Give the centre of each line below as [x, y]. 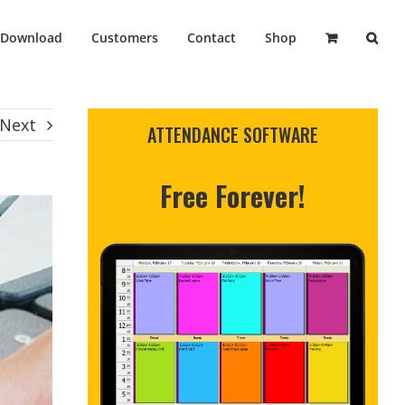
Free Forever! [233, 195]
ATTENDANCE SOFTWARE [233, 134]
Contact [212, 37]
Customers [125, 37]
